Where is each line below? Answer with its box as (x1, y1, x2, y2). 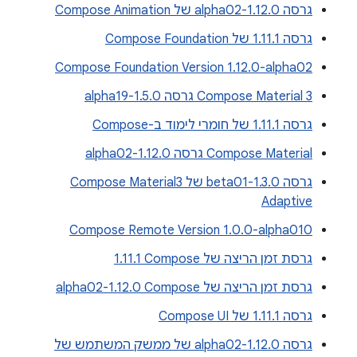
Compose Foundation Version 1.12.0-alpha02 (55, 60, 312, 76)
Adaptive (261, 194, 312, 210)
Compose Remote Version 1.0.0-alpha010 (69, 222, 312, 238)
